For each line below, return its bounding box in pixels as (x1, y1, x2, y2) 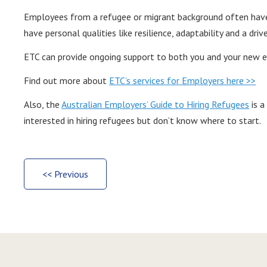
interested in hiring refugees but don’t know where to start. (24, 114, 262, 127)
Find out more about (24, 74, 110, 87)
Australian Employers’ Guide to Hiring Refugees (61, 98, 250, 111)
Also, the (24, 98, 62, 111)
